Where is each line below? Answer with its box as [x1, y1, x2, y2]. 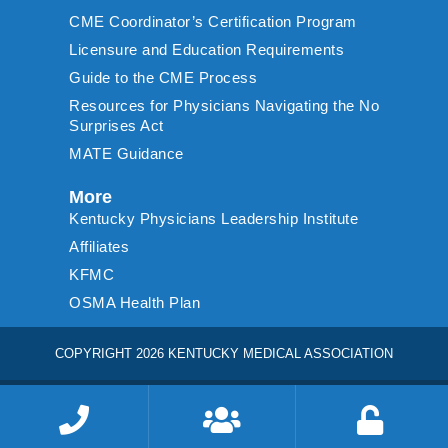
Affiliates [69, 237, 129, 255]
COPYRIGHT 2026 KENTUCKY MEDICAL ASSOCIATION [55, 345, 393, 361]
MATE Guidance [69, 144, 184, 162]
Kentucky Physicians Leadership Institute [69, 209, 358, 227]
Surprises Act [69, 116, 164, 134]
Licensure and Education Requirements [69, 40, 344, 58]
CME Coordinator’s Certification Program [69, 12, 357, 30]
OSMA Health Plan [69, 293, 200, 311]
